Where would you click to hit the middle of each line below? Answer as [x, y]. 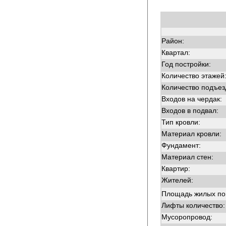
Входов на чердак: [192, 99]
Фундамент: [181, 145]
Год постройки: [186, 64]
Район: [173, 41]
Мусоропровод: [187, 217]
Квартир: [176, 168]
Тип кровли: [181, 122]
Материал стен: [187, 157]
